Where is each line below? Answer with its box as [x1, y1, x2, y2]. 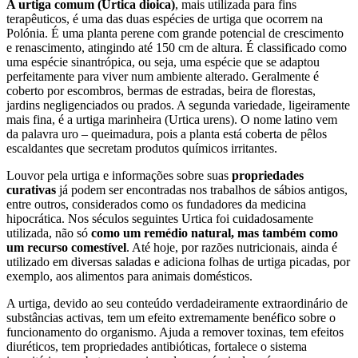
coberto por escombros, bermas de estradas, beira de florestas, [6, 83, 316, 97]
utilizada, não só [6, 225, 91, 240]
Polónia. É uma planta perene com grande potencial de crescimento [6, 26, 344, 40]
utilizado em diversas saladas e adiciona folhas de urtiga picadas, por [6, 254, 350, 268]
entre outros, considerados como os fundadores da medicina [6, 197, 306, 211]
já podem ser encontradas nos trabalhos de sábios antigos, [56, 182, 348, 197]
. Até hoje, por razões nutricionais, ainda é [126, 240, 337, 254]
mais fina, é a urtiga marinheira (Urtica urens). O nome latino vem [6, 112, 337, 126]
